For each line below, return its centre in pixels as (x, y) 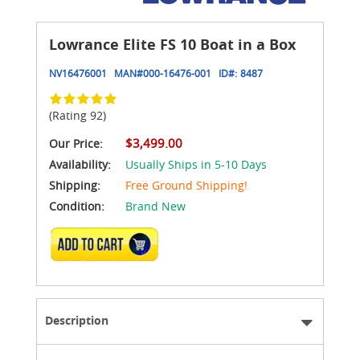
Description (77, 320)
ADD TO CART (109, 249)
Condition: (77, 206)
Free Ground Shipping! (186, 185)
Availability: (82, 164)
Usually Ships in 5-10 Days (196, 164)
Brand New (155, 206)
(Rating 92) (78, 115)
